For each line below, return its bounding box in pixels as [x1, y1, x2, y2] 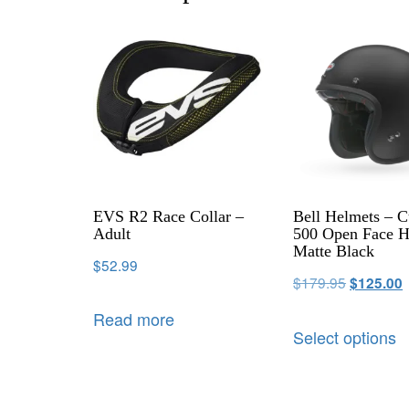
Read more [93, 306, 174, 330]
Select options [293, 324, 397, 349]
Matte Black [293, 241, 375, 260]
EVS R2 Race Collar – [93, 206, 244, 225]
